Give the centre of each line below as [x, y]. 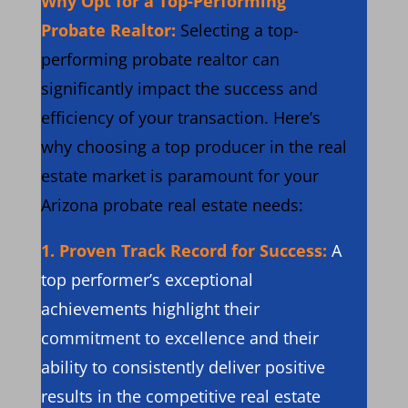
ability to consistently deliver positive [183, 367]
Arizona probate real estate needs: [172, 205]
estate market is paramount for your [179, 176]
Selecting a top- [239, 30]
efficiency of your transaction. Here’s [180, 117]
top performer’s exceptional [147, 280]
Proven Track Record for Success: [193, 250]
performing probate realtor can [160, 59]
